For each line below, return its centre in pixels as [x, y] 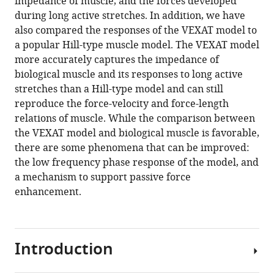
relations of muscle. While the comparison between [135, 119]
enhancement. [48, 192]
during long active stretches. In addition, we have [130, 16]
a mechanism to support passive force [103, 178]
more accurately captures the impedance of [117, 60]
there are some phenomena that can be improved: [132, 148]
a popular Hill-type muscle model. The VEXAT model [137, 46]
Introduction [64, 251]
